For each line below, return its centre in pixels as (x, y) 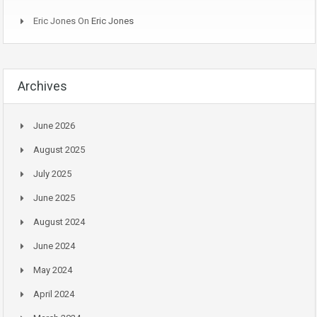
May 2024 (53, 270)
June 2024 (54, 246)
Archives (42, 86)
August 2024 (59, 222)
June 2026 (54, 126)
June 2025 (54, 198)
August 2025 (59, 150)
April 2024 (54, 294)
